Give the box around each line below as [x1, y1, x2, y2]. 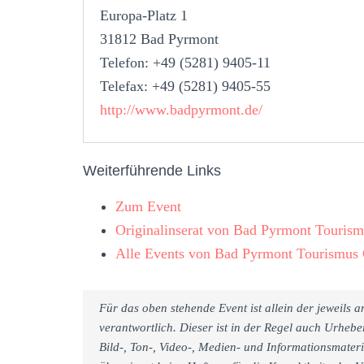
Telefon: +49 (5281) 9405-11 [100, 54, 271, 71]
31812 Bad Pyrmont [100, 30, 219, 47]
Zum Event [115, 197, 181, 214]
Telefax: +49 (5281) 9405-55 [100, 77, 271, 94]
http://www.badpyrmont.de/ [100, 101, 262, 118]
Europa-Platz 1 [100, 6, 188, 24]
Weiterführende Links [83, 162, 221, 179]
